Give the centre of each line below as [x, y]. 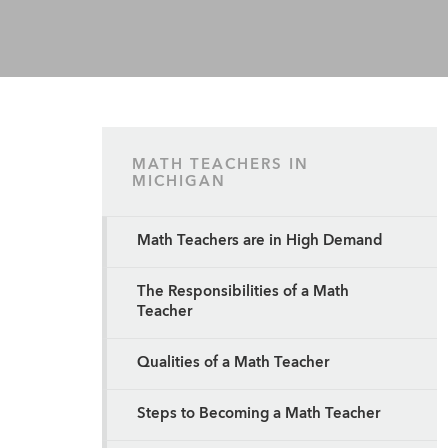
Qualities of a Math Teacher [233, 363]
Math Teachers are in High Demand [260, 241]
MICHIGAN [179, 182]
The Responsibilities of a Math [243, 292]
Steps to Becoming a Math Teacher [258, 414]
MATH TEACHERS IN [220, 165]
